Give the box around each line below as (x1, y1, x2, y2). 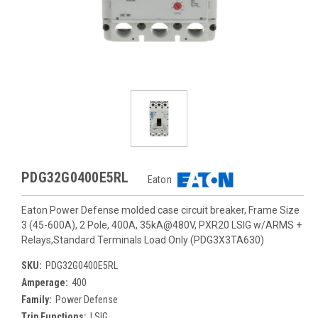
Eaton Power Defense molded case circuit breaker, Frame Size (21, 204, 300, 216)
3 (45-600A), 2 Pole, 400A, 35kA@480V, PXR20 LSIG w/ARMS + (21, 219, 302, 231)
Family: (21, 294, 52, 305)
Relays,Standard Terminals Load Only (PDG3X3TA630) (21, 234, 264, 246)
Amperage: (21, 277, 68, 288)
